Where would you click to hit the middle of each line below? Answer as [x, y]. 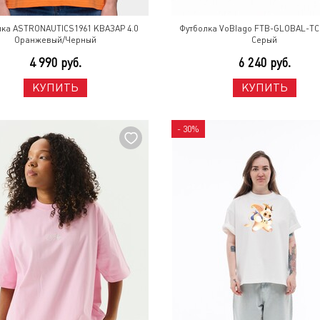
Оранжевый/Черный [56, 40]
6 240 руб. [264, 63]
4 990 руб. [56, 63]
